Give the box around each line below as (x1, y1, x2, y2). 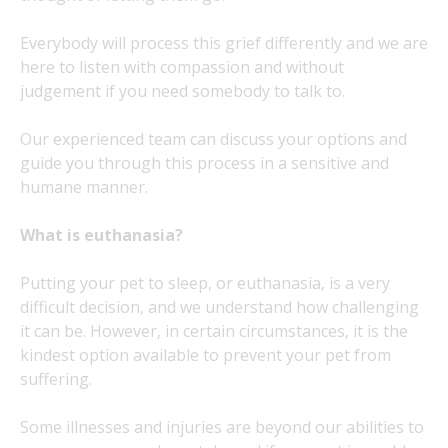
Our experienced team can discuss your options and (20, 128, 407, 150)
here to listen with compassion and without (20, 56, 344, 78)
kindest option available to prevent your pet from (20, 344, 391, 366)
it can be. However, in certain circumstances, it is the (20, 320, 408, 342)
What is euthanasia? (20, 224, 183, 246)
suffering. (20, 368, 92, 390)
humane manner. (20, 176, 148, 198)
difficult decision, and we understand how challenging (20, 296, 419, 318)
